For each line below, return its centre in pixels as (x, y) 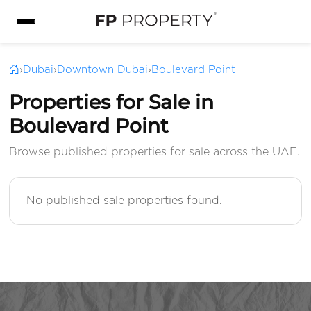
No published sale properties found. (125, 201)
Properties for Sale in (112, 102)
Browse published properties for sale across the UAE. (155, 152)
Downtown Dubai (103, 70)
